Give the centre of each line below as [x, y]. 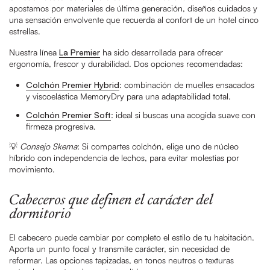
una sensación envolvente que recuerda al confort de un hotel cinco [134, 19]
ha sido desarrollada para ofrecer [162, 52]
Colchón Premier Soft [69, 115]
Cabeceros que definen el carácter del [111, 201]
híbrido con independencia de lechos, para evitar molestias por [124, 157]
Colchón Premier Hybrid [73, 84]
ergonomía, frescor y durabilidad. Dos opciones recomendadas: [126, 63]
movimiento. [32, 169]
